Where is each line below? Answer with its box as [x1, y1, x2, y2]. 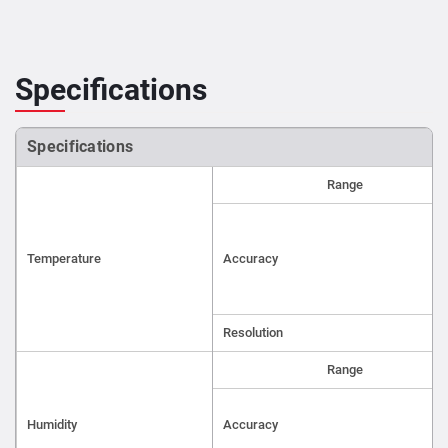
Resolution [223, 324, 283, 340]
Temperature [27, 250, 101, 266]
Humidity [27, 416, 77, 432]
